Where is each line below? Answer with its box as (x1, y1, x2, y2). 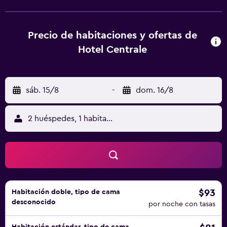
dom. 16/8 (136, 86, 173, 94)
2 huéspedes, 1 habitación (27, 115, 123, 123)
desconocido (12, 199, 56, 206)
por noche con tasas (148, 201, 215, 208)
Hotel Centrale (78, 45, 147, 55)
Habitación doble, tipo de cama (12, 188, 120, 196)
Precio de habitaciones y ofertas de (27, 30, 197, 41)
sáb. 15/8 (26, 86, 59, 94)
